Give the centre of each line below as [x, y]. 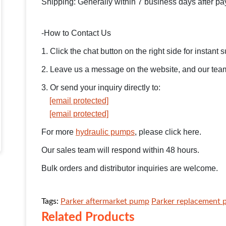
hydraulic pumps [105, 132]
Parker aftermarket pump [105, 202]
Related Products [88, 218]
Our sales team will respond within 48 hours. [120, 150]
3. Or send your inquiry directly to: [101, 88]
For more [59, 132]
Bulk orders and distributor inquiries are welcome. [130, 168]
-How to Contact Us [76, 33]
